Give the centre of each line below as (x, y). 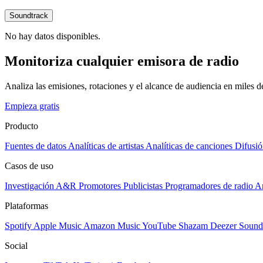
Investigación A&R (41, 186)
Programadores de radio (209, 186)
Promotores (100, 186)
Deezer (223, 225)
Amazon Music (112, 225)
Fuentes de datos (36, 146)
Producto (21, 126)
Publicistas (143, 186)
